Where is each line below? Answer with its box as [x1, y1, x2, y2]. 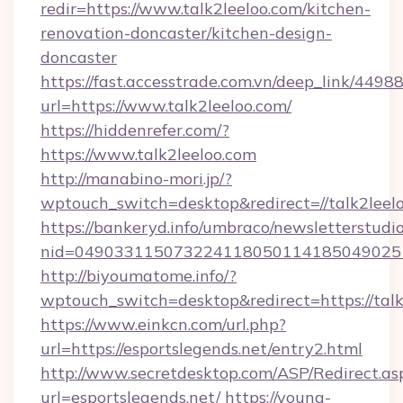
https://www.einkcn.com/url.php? [40, 314, 286, 335]
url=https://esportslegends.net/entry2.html [40, 338, 363, 359]
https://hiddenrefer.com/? [40, 120, 229, 140]
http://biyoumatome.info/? [40, 265, 237, 286]
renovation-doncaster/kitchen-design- [40, 22, 332, 43]
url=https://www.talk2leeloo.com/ [40, 95, 291, 116]
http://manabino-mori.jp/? [40, 168, 232, 189]
